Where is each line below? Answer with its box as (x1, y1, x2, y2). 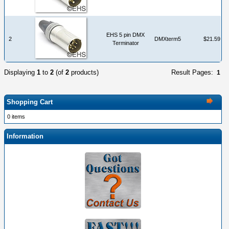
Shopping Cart (7, 98, 53, 106)
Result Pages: (171, 68, 215, 76)
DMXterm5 (154, 35, 181, 42)
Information (7, 132, 43, 140)
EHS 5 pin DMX (106, 31, 145, 38)
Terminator (112, 39, 139, 46)
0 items (7, 113, 25, 120)
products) (69, 68, 99, 76)
